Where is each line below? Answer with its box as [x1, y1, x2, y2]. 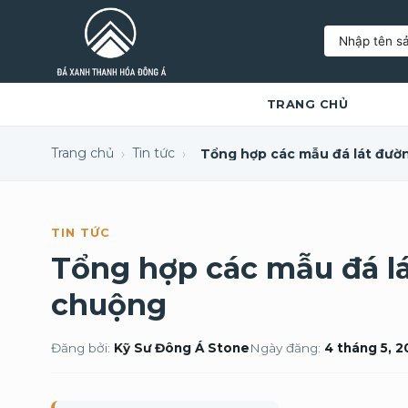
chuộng [51, 287, 167, 322]
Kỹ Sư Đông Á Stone [114, 341, 250, 355]
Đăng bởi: [51, 341, 114, 355]
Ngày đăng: [250, 341, 324, 355]
